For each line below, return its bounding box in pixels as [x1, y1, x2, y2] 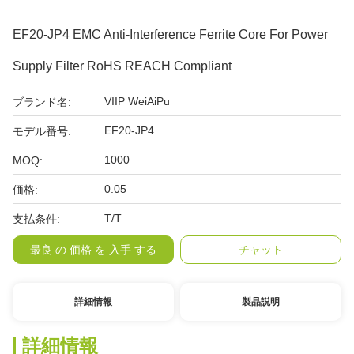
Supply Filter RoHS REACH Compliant [13, 59, 232, 73]
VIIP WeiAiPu [104, 95, 170, 107]
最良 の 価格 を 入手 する [29, 243, 156, 256]
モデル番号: [13, 125, 71, 137]
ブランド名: [13, 96, 71, 108]
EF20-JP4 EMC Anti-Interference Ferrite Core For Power [13, 28, 328, 41]
